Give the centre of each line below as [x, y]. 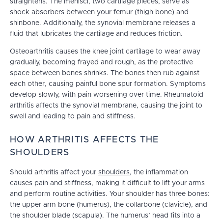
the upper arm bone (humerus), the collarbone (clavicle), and [109, 205]
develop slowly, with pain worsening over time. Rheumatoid [107, 95]
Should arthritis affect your [54, 173]
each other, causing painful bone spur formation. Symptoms [108, 84]
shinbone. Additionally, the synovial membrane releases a [103, 23]
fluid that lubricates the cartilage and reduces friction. [96, 34]
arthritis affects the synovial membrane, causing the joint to [106, 106]
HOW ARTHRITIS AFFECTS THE [84, 140]
